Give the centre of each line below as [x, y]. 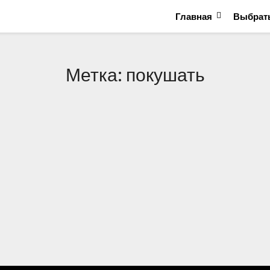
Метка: [96, 74]
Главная [194, 16]
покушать [165, 74]
